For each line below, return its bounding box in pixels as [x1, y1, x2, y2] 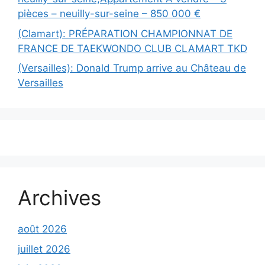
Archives [18, 185, 101, 211]
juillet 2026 [18, 243, 70, 255]
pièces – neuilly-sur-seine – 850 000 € [18, 8, 201, 20]
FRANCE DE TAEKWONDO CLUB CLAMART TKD [18, 42, 247, 54]
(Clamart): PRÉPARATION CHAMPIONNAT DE [18, 27, 232, 40]
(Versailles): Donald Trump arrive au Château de [18, 62, 246, 75]
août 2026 [18, 223, 67, 235]
